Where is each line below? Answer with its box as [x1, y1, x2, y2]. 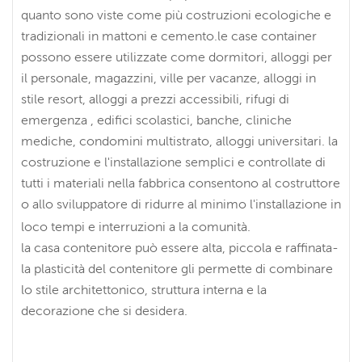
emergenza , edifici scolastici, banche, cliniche [21, 112, 292, 127]
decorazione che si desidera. [21, 302, 187, 318]
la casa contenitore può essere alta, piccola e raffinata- [21, 239, 339, 255]
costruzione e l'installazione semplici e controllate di [21, 154, 326, 169]
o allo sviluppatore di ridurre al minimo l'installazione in [21, 196, 341, 211]
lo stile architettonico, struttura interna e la [21, 281, 267, 297]
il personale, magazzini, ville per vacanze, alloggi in [21, 69, 316, 85]
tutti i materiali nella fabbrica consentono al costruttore [21, 175, 340, 190]
